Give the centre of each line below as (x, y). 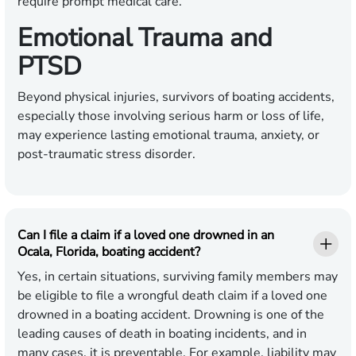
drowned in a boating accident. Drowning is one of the (171, 315)
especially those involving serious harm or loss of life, (171, 116)
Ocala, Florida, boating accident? (109, 252)
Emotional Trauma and (145, 38)
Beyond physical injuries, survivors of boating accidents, (176, 97)
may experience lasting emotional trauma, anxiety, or (168, 135)
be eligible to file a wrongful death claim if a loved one (172, 296)
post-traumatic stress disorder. (106, 155)
